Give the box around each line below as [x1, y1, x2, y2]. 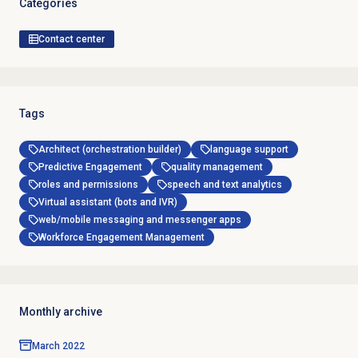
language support [209, 144, 288, 156]
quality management [170, 161, 263, 173]
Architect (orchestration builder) [38, 144, 181, 156]
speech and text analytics [166, 179, 282, 191]
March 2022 [31, 340, 85, 352]
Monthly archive [18, 305, 102, 319]
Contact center [38, 34, 105, 46]
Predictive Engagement [38, 161, 142, 173]
